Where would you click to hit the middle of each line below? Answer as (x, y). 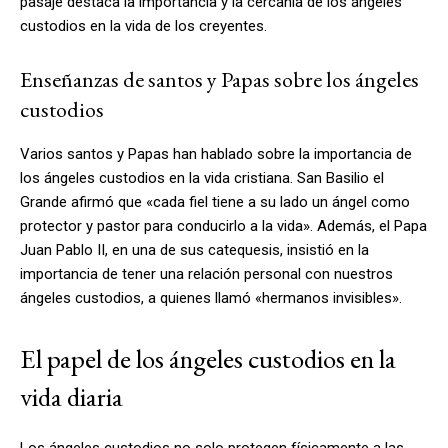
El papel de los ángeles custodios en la (208, 358)
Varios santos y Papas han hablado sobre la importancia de (216, 153)
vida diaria (71, 396)
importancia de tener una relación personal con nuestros (206, 273)
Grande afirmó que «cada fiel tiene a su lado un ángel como (215, 201)
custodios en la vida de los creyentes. (143, 25)
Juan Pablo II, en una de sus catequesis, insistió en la (194, 249)
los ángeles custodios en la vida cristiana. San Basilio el (202, 177)
